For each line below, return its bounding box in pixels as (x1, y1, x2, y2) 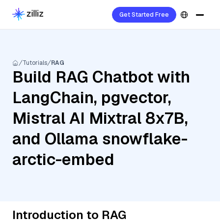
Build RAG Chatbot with (12, 67, 190, 87)
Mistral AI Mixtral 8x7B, (12, 108, 188, 128)
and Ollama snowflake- (12, 129, 188, 149)
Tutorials (23, 59, 47, 67)
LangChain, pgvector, (12, 87, 171, 108)
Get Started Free (119, 11, 169, 19)
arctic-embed (12, 149, 114, 169)
